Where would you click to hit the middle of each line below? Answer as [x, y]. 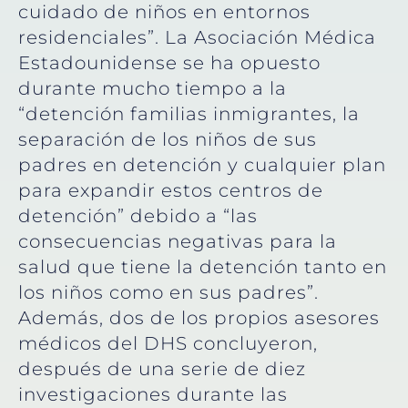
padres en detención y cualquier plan [202, 165]
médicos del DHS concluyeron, [168, 344]
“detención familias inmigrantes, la [189, 114]
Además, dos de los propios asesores [199, 318]
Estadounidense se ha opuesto [169, 63]
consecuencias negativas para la [178, 242]
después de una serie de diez [162, 369]
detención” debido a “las [138, 216]
